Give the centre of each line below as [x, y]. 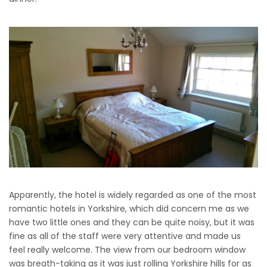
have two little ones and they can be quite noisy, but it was [132, 223]
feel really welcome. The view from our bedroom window [127, 250]
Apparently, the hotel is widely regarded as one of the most [133, 195]
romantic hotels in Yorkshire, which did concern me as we [129, 209]
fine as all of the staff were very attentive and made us [125, 236]
